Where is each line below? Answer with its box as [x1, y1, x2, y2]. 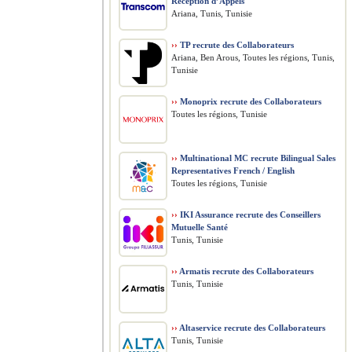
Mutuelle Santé [171, 222, 228, 232]
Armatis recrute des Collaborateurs [178, 266, 313, 276]
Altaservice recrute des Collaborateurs [178, 323, 325, 332]
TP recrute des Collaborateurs [178, 40, 294, 49]
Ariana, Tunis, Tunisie [171, 9, 252, 18]
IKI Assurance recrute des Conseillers [178, 210, 321, 219]
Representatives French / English [171, 166, 295, 175]
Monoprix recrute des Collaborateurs [178, 97, 321, 106]
